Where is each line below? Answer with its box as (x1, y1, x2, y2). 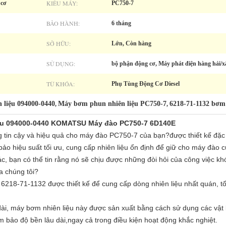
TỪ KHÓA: (46, 80, 75, 88)
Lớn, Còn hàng (111, 40, 151, 47)
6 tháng (111, 20, 131, 27)
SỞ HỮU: (46, 39, 71, 47)
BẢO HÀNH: (46, 19, 80, 27)
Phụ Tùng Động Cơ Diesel (111, 80, 180, 87)
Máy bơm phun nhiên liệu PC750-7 (58, 100, 166, 107)
